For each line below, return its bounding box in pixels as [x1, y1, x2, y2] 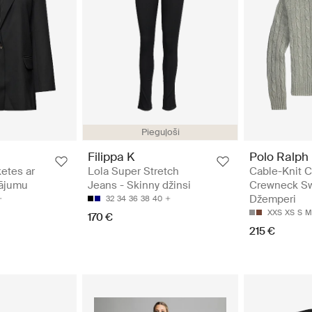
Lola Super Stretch [88, 164, 179, 179]
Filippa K [88, 149, 134, 165]
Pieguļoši [141, 126, 180, 139]
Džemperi [249, 192, 296, 207]
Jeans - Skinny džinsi [88, 178, 191, 193]
